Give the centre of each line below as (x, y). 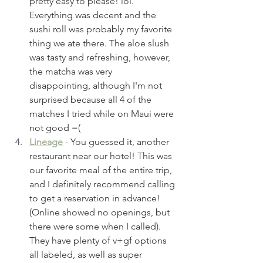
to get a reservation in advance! (96, 198)
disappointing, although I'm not (97, 85)
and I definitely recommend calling (103, 184)
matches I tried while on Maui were (103, 113)
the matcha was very (72, 71)
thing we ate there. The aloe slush (100, 43)
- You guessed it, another (117, 141)
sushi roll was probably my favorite (102, 29)
